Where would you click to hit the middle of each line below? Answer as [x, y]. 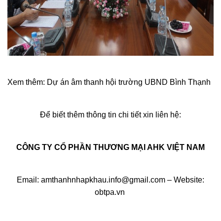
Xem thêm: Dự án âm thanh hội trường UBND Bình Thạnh [109, 82]
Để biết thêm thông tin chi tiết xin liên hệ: [110, 114]
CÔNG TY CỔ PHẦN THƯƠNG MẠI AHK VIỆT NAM [110, 147]
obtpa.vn [110, 192]
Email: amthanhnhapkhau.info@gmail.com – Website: [110, 180]
